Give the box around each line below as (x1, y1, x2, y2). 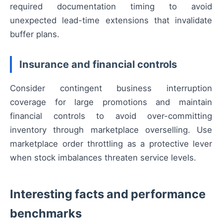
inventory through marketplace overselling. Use (10, 125, 212, 135)
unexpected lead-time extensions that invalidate (10, 15, 212, 26)
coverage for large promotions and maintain (10, 97, 212, 108)
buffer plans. (10, 29, 59, 40)
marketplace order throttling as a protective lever (10, 139, 212, 149)
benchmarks (10, 206, 82, 221)
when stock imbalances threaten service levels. (10, 153, 196, 163)
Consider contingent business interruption (10, 83, 212, 94)
